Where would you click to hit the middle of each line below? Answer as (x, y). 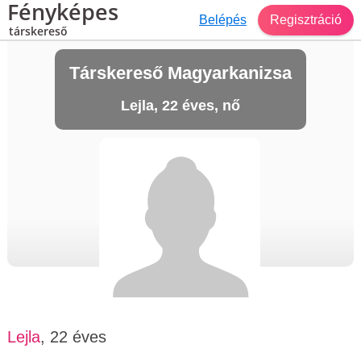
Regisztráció (306, 19)
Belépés (223, 19)
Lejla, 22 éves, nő (180, 106)
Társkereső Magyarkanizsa (180, 73)
